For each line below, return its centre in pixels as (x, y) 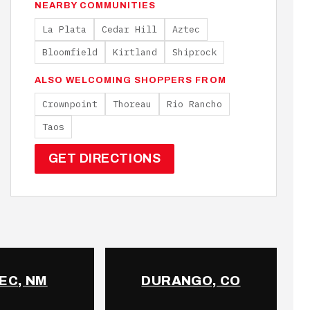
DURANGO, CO (191, 281)
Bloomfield (70, 52)
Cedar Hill (129, 29)
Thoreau (132, 104)
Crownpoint (70, 104)
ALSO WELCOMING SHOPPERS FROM (130, 80)
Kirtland (135, 52)
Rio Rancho (194, 104)
